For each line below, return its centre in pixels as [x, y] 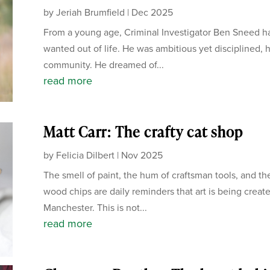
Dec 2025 [152, 12]
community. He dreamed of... [103, 64]
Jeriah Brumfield [90, 12]
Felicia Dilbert [85, 155]
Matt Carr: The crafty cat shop [143, 131]
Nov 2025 [142, 155]
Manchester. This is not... [95, 207]
